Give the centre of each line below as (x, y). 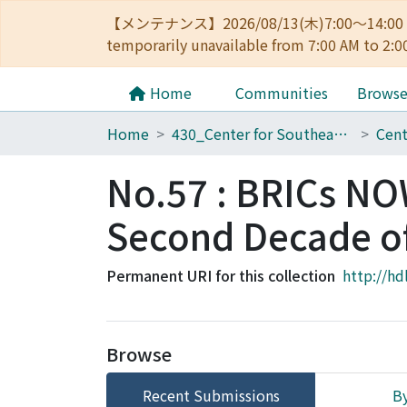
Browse (139, 354)
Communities (282, 93)
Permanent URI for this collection (221, 275)
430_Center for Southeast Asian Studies (341, 134)
